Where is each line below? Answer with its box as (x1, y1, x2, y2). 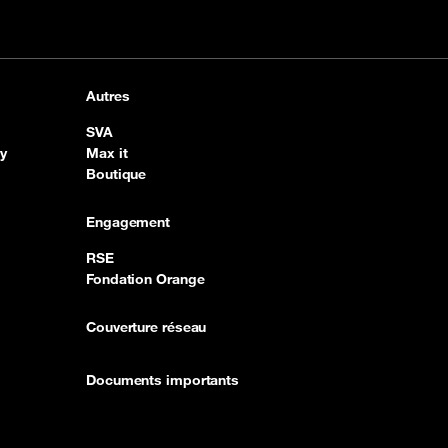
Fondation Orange (86, 270, 205, 289)
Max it (86, 144, 128, 163)
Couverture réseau (86, 318, 207, 337)
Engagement (86, 213, 170, 232)
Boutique (86, 165, 147, 184)
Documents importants (86, 371, 239, 390)
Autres (86, 87, 130, 106)
